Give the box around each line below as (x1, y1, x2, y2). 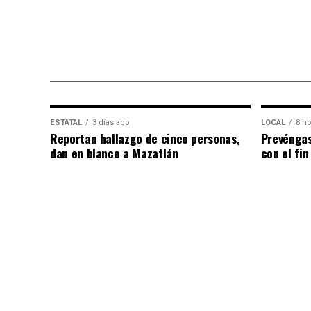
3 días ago (92, 118, 129, 128)
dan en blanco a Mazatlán (50, 144, 178, 162)
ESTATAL (50, 118, 82, 128)
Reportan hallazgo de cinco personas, (50, 129, 240, 148)
